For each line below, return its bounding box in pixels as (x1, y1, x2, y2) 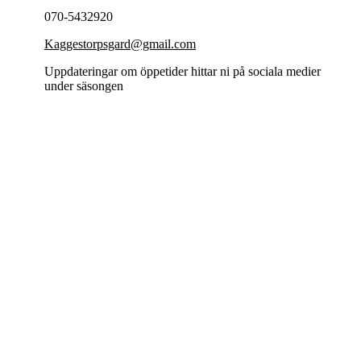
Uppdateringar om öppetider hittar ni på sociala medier (44, 64, 321, 78)
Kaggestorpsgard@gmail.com (44, 37, 196, 51)
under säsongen (44, 79, 123, 93)
